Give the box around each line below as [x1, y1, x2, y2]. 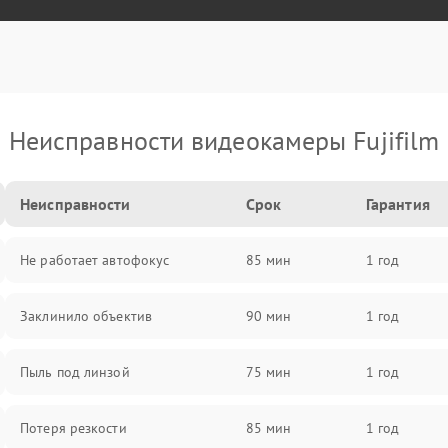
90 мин [245, 307, 292, 325]
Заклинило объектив [20, 307, 152, 325]
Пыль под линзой [20, 363, 130, 381]
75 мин [245, 363, 292, 381]
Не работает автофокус [20, 251, 170, 269]
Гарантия [365, 194, 430, 214]
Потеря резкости [20, 419, 127, 437]
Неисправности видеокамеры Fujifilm [8, 124, 440, 157]
